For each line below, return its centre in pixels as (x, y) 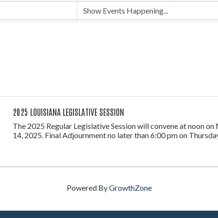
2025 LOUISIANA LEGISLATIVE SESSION (68, 111)
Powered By (88, 187)
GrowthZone (130, 187)
